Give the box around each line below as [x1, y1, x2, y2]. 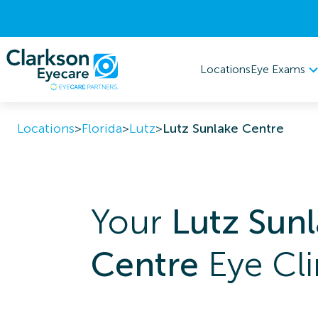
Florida [82, 121, 122, 136]
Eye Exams [251, 62, 305, 76]
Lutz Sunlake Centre [163, 121, 284, 136]
